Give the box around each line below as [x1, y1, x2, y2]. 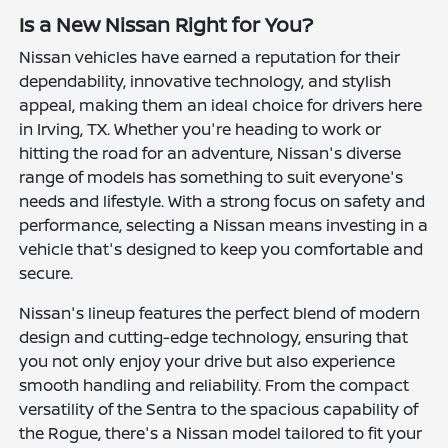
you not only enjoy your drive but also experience [19, 349, 396, 372]
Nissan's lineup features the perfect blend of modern [19, 301, 421, 324]
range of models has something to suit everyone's [19, 165, 404, 188]
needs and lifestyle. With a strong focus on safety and [19, 189, 426, 212]
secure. [19, 261, 74, 284]
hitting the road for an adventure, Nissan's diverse [19, 141, 402, 164]
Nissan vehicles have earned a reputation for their [19, 45, 401, 68]
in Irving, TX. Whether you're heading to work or [19, 117, 382, 140]
